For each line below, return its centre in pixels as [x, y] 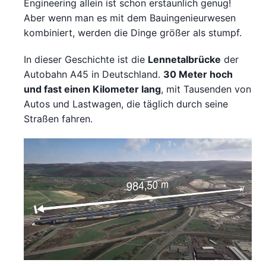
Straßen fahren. [58, 119]
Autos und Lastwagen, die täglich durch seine [126, 104]
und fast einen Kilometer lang [92, 89]
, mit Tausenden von [206, 89]
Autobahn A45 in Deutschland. [94, 75]
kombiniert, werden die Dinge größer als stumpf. [133, 33]
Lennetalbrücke [184, 60]
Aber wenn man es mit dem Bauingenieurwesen [130, 18]
